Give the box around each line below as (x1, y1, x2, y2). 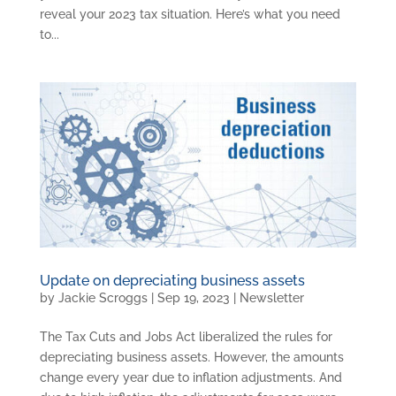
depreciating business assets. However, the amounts (39, 349, 344, 364)
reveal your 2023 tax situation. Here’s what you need (39, 6, 340, 21)
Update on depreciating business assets (39, 271, 305, 289)
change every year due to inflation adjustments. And (39, 369, 342, 385)
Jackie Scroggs (57, 290, 148, 305)
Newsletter (239, 290, 304, 305)
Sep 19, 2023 (156, 290, 230, 305)
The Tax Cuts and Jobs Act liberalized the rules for (39, 329, 332, 344)
